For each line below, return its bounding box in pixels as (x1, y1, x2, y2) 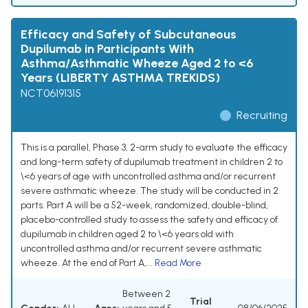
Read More (155, 257, 201, 269)
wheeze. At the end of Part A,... (21, 257, 155, 269)
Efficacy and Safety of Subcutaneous (21, 27, 236, 43)
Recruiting (236, 109, 287, 122)
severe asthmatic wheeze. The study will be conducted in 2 (21, 185, 278, 197)
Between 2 (122, 288, 170, 300)
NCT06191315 (21, 87, 81, 100)
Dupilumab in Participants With (21, 41, 194, 57)
